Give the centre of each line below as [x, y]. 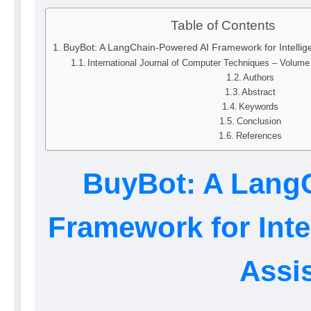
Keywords [259, 106]
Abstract [259, 92]
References [259, 135]
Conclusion [259, 121]
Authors [259, 77]
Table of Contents [223, 26]
